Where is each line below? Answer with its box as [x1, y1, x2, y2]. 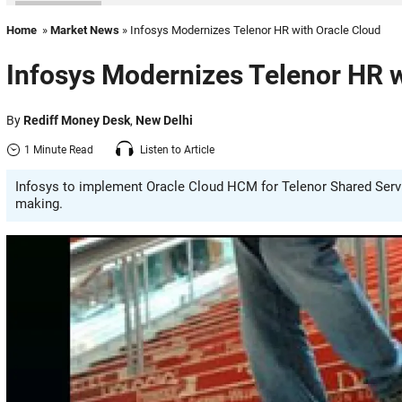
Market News [50, 23, 119, 37]
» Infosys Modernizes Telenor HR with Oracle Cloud [119, 23, 380, 37]
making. [15, 196, 63, 212]
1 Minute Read [24, 143, 93, 156]
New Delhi [135, 113, 193, 127]
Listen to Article [140, 143, 214, 156]
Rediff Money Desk [23, 113, 130, 127]
